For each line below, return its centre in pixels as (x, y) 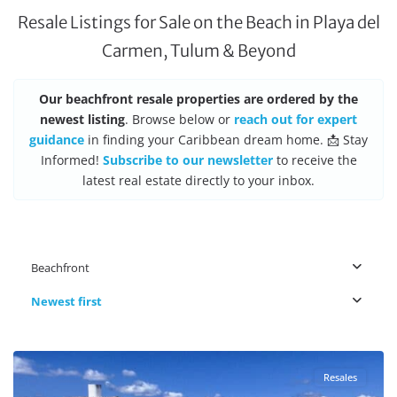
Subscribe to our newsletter (187, 160)
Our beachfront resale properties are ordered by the (198, 99)
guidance (57, 140)
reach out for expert (296, 119)
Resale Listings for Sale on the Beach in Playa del (198, 23)
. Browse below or (179, 119)
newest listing (82, 119)
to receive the (315, 160)
